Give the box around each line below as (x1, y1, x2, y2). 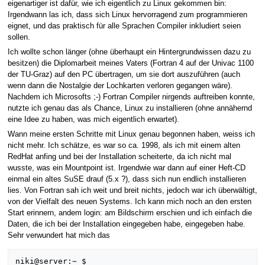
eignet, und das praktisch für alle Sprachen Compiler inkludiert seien (7, 21, 241, 30)
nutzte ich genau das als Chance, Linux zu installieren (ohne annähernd (7, 104, 252, 112)
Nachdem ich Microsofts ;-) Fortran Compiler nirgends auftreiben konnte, (7, 92, 255, 101)
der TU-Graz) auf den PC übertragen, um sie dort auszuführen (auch (7, 70, 240, 79)
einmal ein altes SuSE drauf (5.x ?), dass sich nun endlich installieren (7, 175, 246, 184)
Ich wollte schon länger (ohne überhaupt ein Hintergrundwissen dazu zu (7, 47, 251, 56)
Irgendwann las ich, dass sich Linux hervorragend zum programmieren (7, 10, 247, 19)
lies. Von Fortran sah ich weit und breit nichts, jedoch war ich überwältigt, (7, 186, 257, 195)
